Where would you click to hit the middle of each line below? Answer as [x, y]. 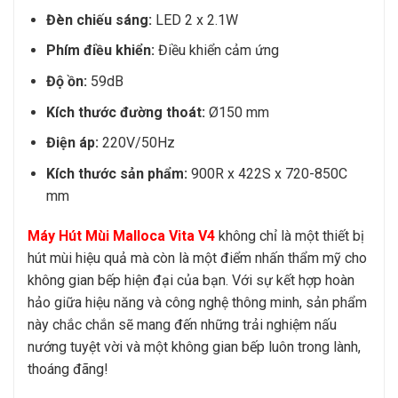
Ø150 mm [237, 112]
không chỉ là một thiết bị [290, 236]
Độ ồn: [66, 81]
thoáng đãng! [68, 370]
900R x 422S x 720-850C [267, 173]
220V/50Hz [136, 143]
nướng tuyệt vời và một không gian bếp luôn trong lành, [194, 347]
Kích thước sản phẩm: [116, 173]
